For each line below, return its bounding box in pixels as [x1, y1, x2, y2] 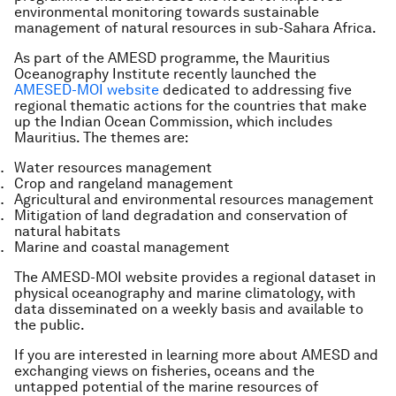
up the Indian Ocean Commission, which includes [14, 113, 332, 130]
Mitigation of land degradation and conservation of [14, 207, 347, 224]
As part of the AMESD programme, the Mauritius [14, 49, 330, 66]
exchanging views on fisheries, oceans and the [14, 362, 315, 379]
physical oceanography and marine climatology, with [14, 285, 355, 301]
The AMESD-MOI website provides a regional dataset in [14, 269, 376, 286]
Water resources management [14, 159, 212, 176]
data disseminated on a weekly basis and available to [14, 301, 363, 317]
